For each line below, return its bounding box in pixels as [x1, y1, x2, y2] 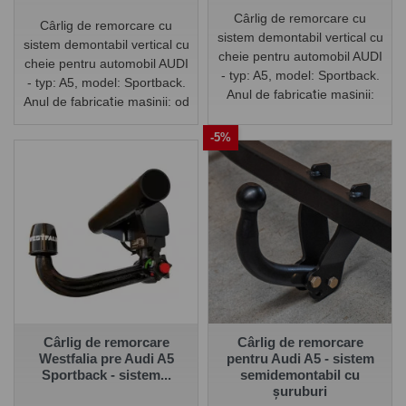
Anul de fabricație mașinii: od [23, 94, 189, 110]
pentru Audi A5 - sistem [226, 350, 374, 366]
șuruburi [273, 382, 327, 399]
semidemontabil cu [240, 366, 360, 382]
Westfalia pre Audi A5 [38, 350, 174, 366]
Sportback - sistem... [41, 366, 171, 382]
